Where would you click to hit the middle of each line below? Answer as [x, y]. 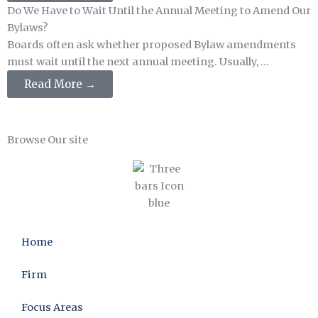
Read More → [60, 84]
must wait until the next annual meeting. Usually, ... [138, 62]
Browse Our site [48, 140]
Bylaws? [27, 28]
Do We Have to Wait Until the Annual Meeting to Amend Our [159, 11]
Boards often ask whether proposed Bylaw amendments [152, 45]
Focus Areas [52, 307]
